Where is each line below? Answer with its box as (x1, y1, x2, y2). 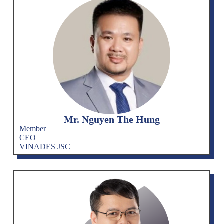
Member (19, 124, 46, 133)
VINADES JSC (19, 142, 70, 151)
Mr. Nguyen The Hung (63, 113, 160, 125)
